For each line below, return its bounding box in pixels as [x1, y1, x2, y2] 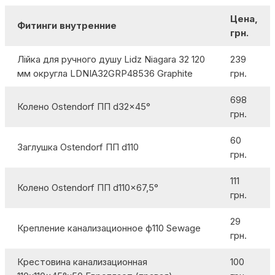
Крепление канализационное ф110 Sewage [17, 222, 201, 234]
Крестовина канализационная [17, 256, 147, 268]
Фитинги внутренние [17, 20, 117, 31]
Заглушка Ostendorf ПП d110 [17, 141, 139, 153]
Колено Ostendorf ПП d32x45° [17, 101, 150, 112]
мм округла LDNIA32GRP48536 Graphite [17, 68, 193, 79]
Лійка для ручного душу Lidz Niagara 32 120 [17, 53, 205, 65]
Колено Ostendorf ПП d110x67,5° [17, 182, 158, 193]
